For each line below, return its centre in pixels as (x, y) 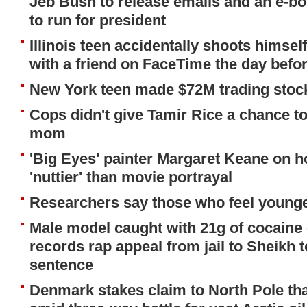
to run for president (98, 20)
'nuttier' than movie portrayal (131, 177)
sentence (61, 265)
